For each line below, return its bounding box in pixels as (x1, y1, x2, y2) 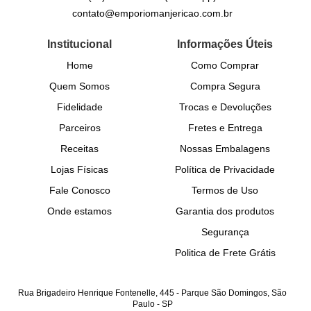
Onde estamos (47, 205, 112, 217)
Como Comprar (191, 60, 260, 72)
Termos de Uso (192, 185, 259, 196)
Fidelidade (56, 101, 103, 113)
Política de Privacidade (175, 164, 276, 176)
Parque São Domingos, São (181, 287, 287, 298)
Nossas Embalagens (180, 143, 271, 155)
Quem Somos (49, 81, 110, 92)
